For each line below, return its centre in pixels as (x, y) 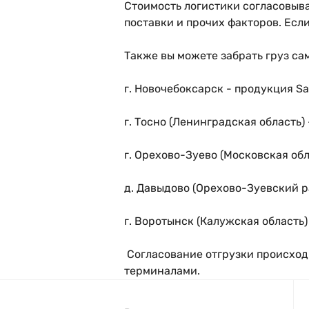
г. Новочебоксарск (175, 89)
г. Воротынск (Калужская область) (216, 221)
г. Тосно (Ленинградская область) (216, 122)
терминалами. (162, 271)
